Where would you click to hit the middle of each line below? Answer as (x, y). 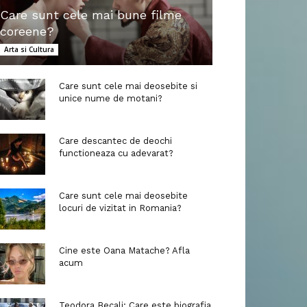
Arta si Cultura (29, 50)
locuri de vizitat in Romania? (120, 208)
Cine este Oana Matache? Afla (124, 251)
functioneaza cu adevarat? (116, 153)
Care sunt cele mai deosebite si (128, 86)
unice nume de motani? (111, 99)
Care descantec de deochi (115, 141)
